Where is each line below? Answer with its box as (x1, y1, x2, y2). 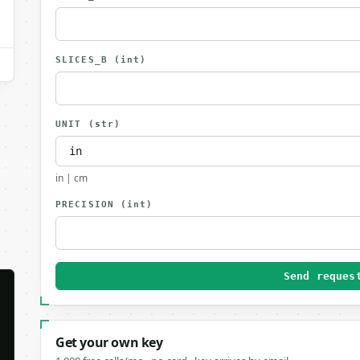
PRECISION (55, 199, 121, 210)
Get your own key (55, 333, 163, 351)
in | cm (55, 171, 88, 185)
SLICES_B (55, 55, 114, 65)
